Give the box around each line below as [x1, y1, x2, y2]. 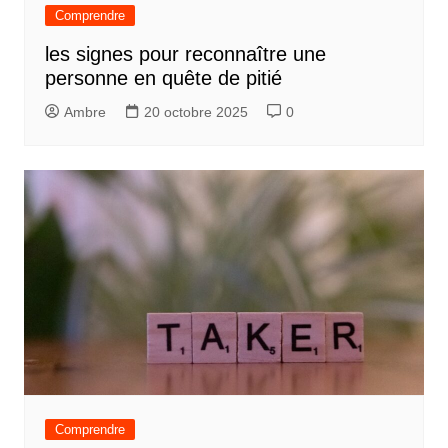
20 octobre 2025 [143, 103, 248, 120]
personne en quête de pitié [44, 66, 282, 89]
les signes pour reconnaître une [44, 42, 326, 65]
